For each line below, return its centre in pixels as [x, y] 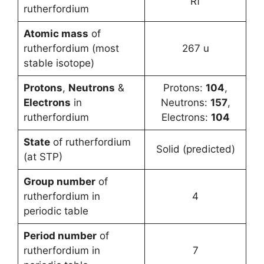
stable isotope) [59, 63]
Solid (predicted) [195, 149]
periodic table [56, 211]
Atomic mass [56, 34]
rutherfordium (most [71, 48]
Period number [60, 236]
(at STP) [43, 157]
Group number [59, 181]
